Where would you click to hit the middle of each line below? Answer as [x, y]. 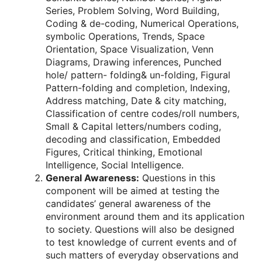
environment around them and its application [145, 217]
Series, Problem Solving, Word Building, [132, 11]
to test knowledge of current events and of [141, 242]
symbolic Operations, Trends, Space [125, 37]
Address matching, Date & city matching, [136, 101]
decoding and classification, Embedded [133, 139]
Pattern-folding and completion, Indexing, [138, 88]
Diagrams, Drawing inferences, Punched [134, 62]
